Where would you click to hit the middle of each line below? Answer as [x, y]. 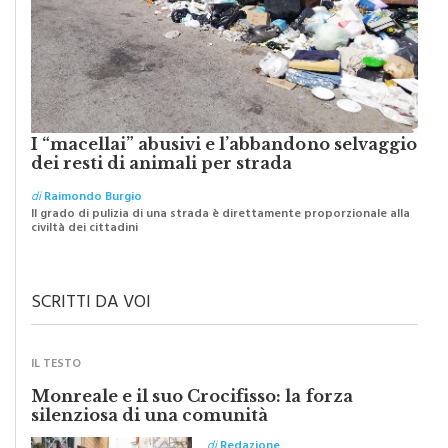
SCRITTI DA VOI [91, 330]
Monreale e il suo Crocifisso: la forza [192, 422]
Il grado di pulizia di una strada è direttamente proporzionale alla [220, 241]
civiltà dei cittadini [84, 255]
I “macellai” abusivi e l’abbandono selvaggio [224, 170]
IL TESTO [56, 391]
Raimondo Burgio [93, 224]
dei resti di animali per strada [162, 189]
